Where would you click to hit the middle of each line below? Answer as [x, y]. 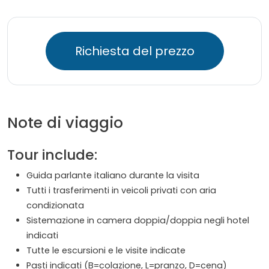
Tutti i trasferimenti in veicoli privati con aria [121, 191]
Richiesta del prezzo [134, 51]
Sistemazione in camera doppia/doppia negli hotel [138, 221]
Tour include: [52, 155]
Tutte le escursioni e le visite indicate [106, 251]
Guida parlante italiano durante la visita [113, 176]
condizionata [55, 206]
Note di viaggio [65, 123]
